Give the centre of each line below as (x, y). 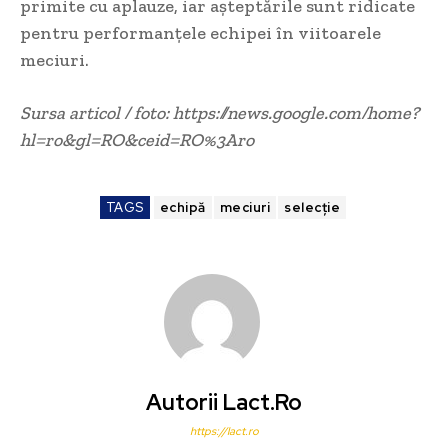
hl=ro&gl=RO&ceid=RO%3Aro (137, 140)
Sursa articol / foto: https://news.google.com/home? (219, 113)
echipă (182, 208)
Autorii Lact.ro (224, 403)
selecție (312, 208)
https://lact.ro (224, 431)
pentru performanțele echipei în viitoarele (200, 33)
